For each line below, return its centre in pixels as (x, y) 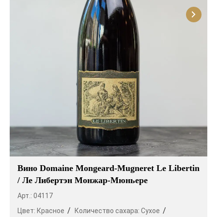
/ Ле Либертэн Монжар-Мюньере (83, 180)
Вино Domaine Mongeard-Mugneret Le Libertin (108, 168)
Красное (51, 210)
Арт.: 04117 (35, 195)
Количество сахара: (108, 210)
